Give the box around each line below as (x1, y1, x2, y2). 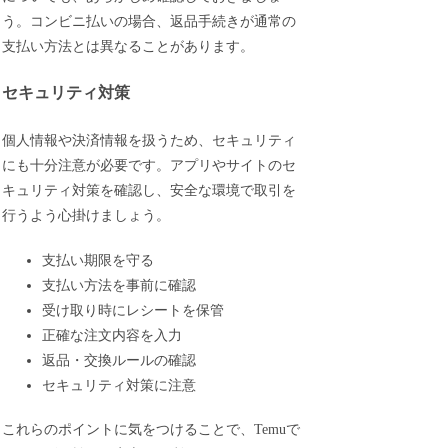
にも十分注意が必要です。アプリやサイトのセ (2, 157, 297, 173)
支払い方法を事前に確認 (42, 277, 197, 293)
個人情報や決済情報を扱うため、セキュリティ (2, 132, 297, 148)
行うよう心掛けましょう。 (2, 207, 171, 223)
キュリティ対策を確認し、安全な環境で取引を (2, 182, 297, 198)
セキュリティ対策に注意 (42, 377, 197, 393)
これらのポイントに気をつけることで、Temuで (2, 422, 301, 438)
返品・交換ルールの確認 (42, 352, 197, 368)
